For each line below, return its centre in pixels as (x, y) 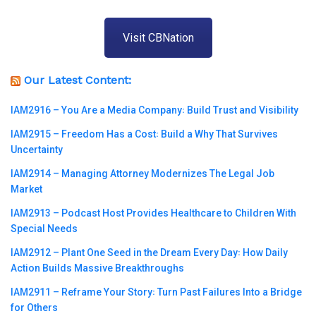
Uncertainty (37, 150)
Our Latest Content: (78, 80)
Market (26, 189)
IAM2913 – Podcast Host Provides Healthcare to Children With (153, 213)
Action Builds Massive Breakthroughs (97, 268)
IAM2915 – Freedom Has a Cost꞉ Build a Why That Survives (144, 134)
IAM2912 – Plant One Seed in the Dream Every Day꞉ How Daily (149, 253)
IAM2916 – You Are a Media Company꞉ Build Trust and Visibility (154, 110)
